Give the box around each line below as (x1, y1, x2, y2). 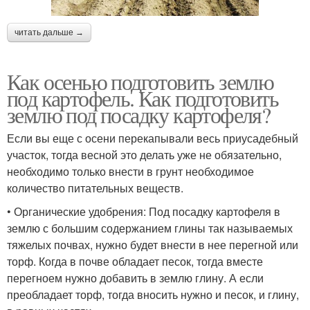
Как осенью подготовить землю (7, 66, 274, 97)
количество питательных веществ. (7, 180, 183, 197)
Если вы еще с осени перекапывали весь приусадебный (7, 130, 298, 147)
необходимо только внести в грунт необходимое (7, 163, 254, 180)
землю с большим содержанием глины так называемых (7, 220, 293, 237)
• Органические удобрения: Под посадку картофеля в (7, 203, 280, 220)
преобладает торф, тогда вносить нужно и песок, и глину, (7, 286, 299, 303)
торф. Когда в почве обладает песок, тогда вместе (7, 253, 263, 270)
